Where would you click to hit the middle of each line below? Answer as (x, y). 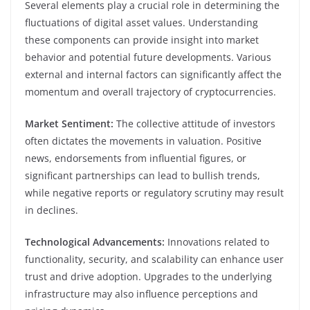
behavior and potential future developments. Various (148, 57)
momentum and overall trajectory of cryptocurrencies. (151, 91)
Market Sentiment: (69, 123)
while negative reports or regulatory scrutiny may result (154, 192)
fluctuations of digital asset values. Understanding (142, 22)
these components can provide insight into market (142, 39)
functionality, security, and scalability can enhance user (154, 259)
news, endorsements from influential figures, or (136, 158)
